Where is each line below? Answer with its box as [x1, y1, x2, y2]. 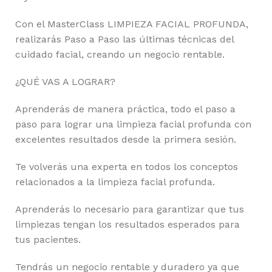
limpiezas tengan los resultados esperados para [15, 219, 240, 231]
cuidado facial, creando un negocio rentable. [15, 49, 225, 61]
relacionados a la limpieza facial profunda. [15, 176, 215, 188]
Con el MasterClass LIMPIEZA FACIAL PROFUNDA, [15, 18, 248, 30]
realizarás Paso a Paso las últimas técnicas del [15, 33, 234, 46]
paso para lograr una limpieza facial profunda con [15, 118, 251, 131]
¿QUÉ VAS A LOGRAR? [15, 76, 115, 88]
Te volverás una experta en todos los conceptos [15, 161, 238, 173]
